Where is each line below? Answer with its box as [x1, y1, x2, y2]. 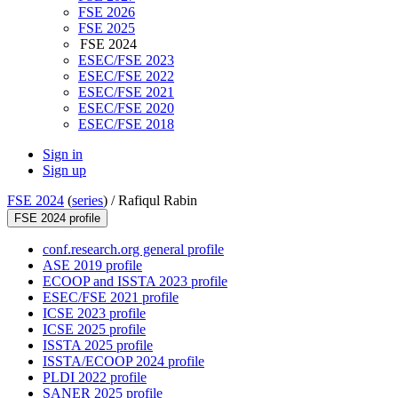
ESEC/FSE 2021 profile [43, 290, 179, 306]
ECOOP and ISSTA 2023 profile [43, 274, 227, 290]
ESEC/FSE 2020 [78, 100, 174, 116]
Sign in [43, 147, 83, 163]
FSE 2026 [78, 4, 135, 20]
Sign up [43, 163, 86, 179]
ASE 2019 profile [43, 258, 142, 274]
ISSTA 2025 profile [43, 338, 153, 354]
